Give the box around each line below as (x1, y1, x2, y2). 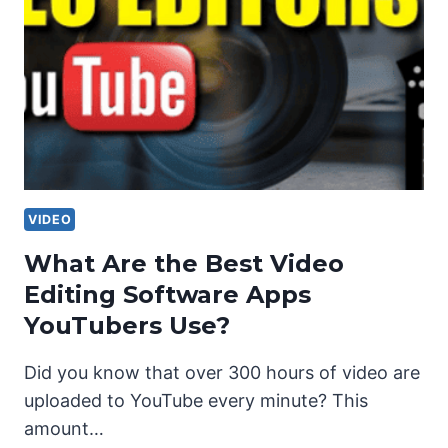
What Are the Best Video (24, 248, 344, 278)
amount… (24, 417, 104, 439)
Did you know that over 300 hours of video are (24, 361, 420, 383)
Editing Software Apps (24, 279, 311, 309)
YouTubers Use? (24, 310, 230, 340)
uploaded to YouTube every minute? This (24, 389, 368, 411)
